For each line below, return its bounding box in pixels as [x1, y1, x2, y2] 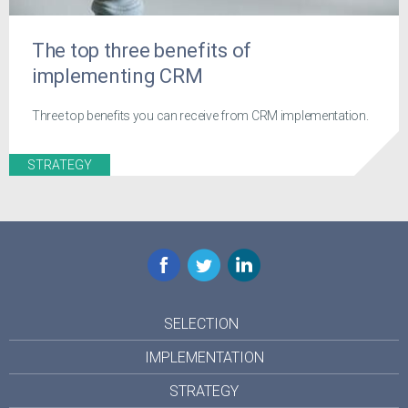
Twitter [187, 249, 230, 267]
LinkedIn [227, 249, 280, 267]
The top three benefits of [32, 38, 252, 62]
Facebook [147, 249, 213, 267]
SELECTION [163, 314, 239, 332]
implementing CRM [32, 64, 203, 87]
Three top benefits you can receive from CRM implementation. [32, 107, 369, 123]
